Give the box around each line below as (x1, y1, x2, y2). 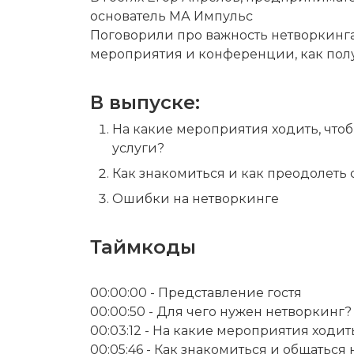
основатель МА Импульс (90, 9, 253, 24)
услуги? (112, 140, 165, 156)
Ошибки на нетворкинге (112, 190, 280, 206)
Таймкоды (90, 235, 196, 258)
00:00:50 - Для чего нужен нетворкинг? (90, 303, 352, 319)
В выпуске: (90, 90, 200, 114)
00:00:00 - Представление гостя (90, 284, 302, 300)
